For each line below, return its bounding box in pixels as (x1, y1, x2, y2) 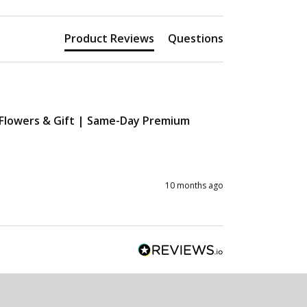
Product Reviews (64, 30, 154, 46)
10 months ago (165, 179, 223, 191)
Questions (168, 30, 223, 46)
